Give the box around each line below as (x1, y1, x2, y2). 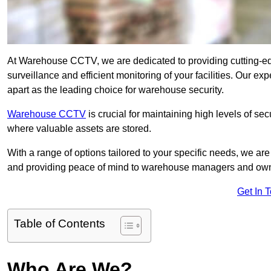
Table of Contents (14, 217, 105, 230)
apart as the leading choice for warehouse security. (7, 85, 224, 96)
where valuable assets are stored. (7, 123, 151, 134)
